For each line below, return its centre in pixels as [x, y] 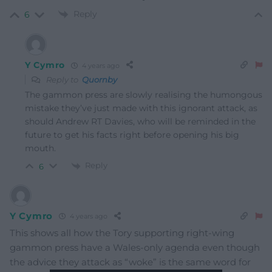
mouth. [40, 148]
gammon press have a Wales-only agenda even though [135, 247]
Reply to [63, 80]
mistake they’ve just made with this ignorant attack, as [141, 108]
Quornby [100, 80]
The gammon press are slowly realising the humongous [144, 95]
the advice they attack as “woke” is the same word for [130, 262]
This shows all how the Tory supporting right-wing [122, 233]
